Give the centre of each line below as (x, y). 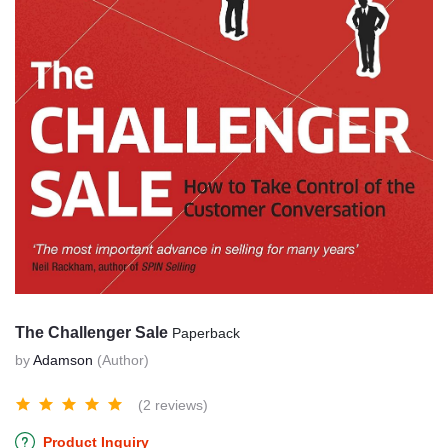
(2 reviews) (173, 405)
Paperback (206, 333)
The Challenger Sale (93, 333)
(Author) (123, 360)
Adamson (63, 360)
